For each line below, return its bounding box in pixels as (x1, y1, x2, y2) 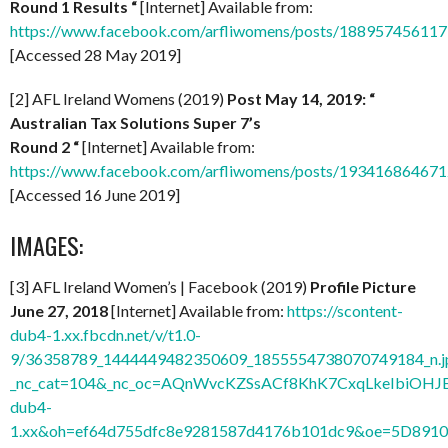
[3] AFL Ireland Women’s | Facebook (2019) (10, 277, 310, 297)
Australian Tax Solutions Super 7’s (10, 113, 264, 133)
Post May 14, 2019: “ (227, 89, 375, 109)
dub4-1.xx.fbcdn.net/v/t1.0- (10, 325, 201, 345)
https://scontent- (287, 301, 403, 321)
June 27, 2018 (10, 301, 108, 321)
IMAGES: (10, 227, 83, 264)
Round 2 (10, 137, 70, 157)
